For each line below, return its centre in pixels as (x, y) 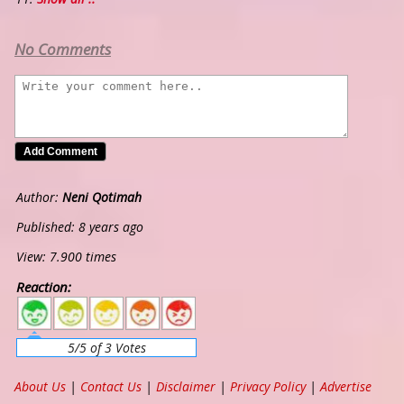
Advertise (346, 387)
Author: (39, 197)
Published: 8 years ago (80, 227)
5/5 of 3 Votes (106, 348)
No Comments (63, 50)
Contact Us (111, 387)
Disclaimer (186, 387)
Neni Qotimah (102, 197)
